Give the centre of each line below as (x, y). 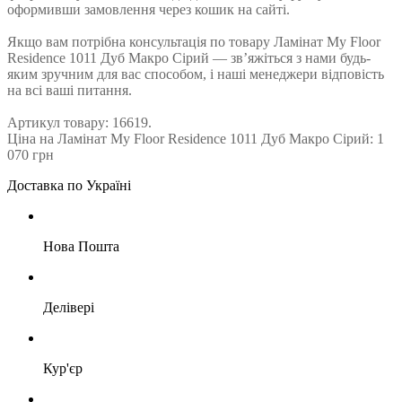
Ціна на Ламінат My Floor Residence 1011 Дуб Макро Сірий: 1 (196, 139)
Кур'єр (63, 369)
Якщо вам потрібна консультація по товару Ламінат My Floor (194, 42)
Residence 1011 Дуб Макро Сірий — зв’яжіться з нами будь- (189, 58)
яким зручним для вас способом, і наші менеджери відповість (196, 74)
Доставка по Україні (69, 186)
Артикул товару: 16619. (79, 123)
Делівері (69, 308)
